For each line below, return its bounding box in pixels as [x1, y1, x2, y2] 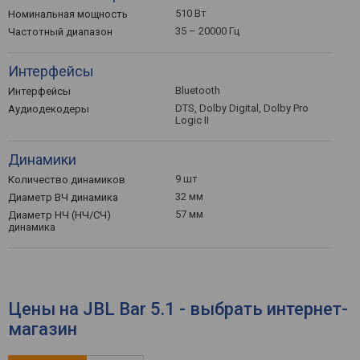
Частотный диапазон [8, 26, 112, 38]
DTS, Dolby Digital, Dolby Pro [175, 102, 309, 114]
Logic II [175, 114, 209, 126]
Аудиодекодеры [8, 103, 89, 115]
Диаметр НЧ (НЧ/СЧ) [8, 209, 111, 221]
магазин [8, 319, 77, 339]
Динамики [8, 151, 76, 168]
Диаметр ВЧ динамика [8, 191, 118, 203]
